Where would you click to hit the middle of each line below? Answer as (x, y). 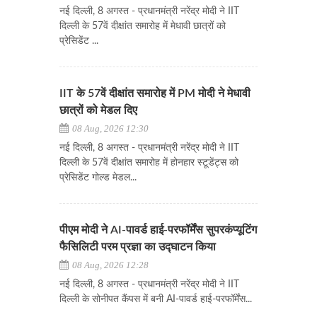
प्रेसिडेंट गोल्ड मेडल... (98, 178)
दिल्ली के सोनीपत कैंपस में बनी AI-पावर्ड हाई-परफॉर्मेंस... (156, 299)
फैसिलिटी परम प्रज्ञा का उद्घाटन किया (138, 247)
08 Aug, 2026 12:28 (109, 265)
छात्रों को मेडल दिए (98, 110)
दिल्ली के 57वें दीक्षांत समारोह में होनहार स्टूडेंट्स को (149, 163)
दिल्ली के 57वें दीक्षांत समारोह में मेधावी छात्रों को (143, 26)
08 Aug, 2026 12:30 (109, 128)
